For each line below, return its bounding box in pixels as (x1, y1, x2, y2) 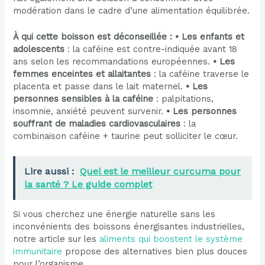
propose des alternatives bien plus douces (62, 246, 248, 257)
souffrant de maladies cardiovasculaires (13, 118, 181, 130)
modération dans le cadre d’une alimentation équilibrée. (13, 5, 250, 16)
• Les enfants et (175, 31, 245, 43)
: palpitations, (153, 93, 214, 105)
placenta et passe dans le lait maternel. (13, 81, 186, 92)
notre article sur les (13, 234, 100, 245)
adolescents (13, 44, 65, 55)
